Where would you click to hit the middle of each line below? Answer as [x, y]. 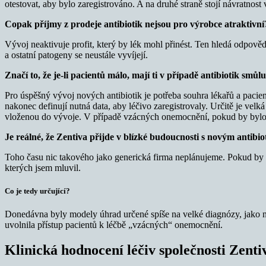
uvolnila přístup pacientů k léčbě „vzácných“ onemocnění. [114, 224]
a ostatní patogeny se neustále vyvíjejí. [76, 55]
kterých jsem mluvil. [43, 167]
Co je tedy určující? [37, 191]
